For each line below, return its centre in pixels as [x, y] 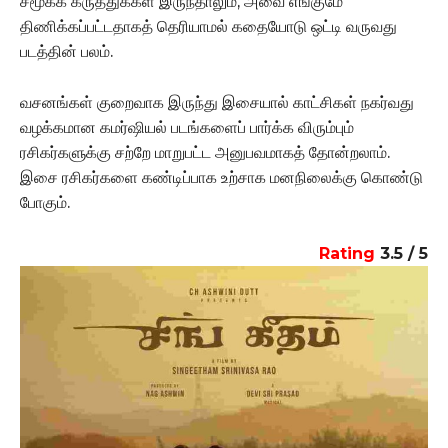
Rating [347, 253]
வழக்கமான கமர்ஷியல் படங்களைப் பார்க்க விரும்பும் [187, 127]
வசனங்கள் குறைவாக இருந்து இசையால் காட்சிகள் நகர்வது [217, 102]
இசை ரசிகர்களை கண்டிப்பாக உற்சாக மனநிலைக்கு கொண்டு [221, 177]
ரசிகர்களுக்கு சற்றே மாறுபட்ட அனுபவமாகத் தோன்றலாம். [205, 152]
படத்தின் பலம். [66, 51]
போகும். [45, 202]
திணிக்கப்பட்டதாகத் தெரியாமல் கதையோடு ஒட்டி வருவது [208, 26]
